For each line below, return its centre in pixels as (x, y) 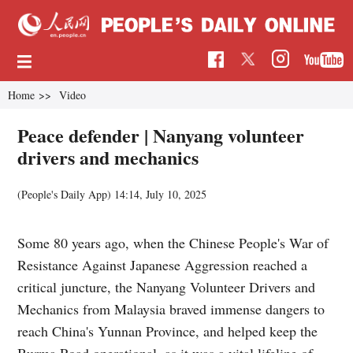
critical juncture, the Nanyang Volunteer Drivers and (167, 286)
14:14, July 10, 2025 (161, 194)
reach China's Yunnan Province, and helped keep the (168, 331)
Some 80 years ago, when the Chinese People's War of (173, 242)
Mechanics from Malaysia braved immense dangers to (171, 308)
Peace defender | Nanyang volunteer (161, 135)
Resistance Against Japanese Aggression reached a (163, 264)
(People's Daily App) (66, 194)
